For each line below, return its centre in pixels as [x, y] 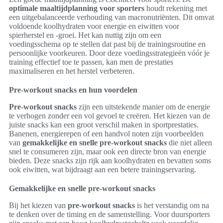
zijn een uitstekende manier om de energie [143, 107]
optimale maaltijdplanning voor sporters [77, 8]
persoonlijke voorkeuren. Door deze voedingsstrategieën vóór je [109, 53]
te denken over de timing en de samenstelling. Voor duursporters [110, 214]
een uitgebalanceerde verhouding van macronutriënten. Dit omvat [111, 17]
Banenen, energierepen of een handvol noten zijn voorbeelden [106, 133]
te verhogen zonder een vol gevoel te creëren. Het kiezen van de [110, 115]
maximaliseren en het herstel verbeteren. [72, 71]
